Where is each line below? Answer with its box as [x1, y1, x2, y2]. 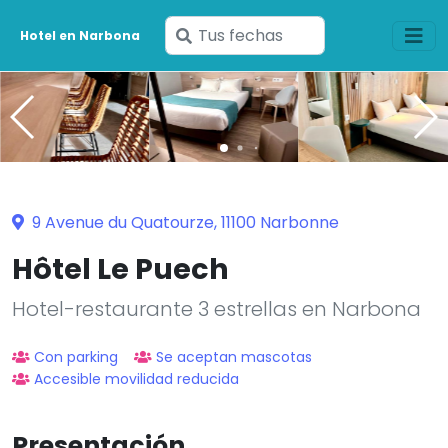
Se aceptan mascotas [156, 346, 312, 367]
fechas [190, 73, 245, 96]
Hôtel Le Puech [12, 248, 229, 289]
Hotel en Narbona [20, 26, 141, 44]
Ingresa [190, 23, 250, 46]
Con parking [34, 346, 118, 367]
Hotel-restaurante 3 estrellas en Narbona [12, 294, 421, 323]
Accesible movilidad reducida [34, 368, 239, 389]
